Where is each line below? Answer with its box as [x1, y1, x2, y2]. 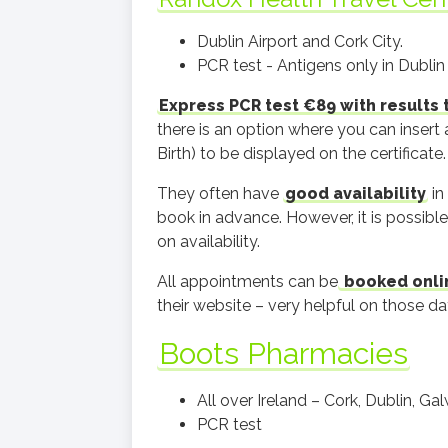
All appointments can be [157, 272, 338, 291]
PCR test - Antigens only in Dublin [197, 56, 445, 75]
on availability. [157, 232, 260, 251]
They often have [157, 184, 283, 203]
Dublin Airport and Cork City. [197, 32, 403, 51]
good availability [285, 184, 426, 203]
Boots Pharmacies [159, 336, 408, 371]
